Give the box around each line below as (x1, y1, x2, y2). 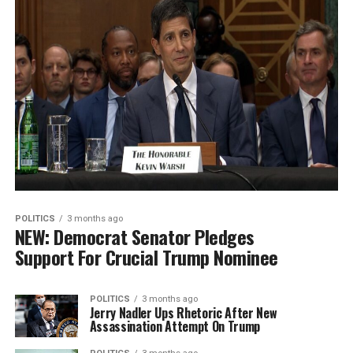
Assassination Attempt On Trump (89, 317, 261, 336)
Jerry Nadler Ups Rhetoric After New (89, 303, 277, 323)
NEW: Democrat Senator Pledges (14, 222, 255, 251)
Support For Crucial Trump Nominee (14, 243, 278, 272)
